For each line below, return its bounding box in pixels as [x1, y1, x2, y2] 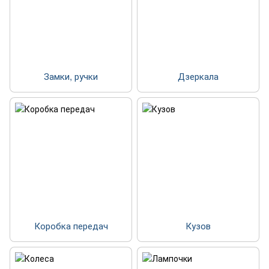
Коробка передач [34, 219, 108, 232]
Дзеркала [178, 70, 219, 83]
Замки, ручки [44, 70, 98, 83]
